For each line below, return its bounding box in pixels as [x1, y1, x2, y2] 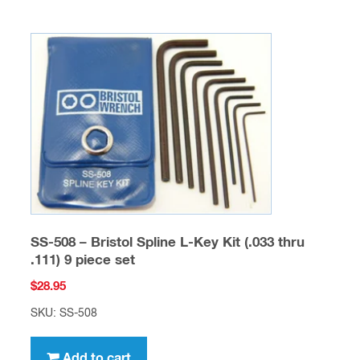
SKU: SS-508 [30, 307, 97, 319]
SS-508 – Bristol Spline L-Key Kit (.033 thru [30, 236, 305, 251]
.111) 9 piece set [30, 254, 135, 268]
